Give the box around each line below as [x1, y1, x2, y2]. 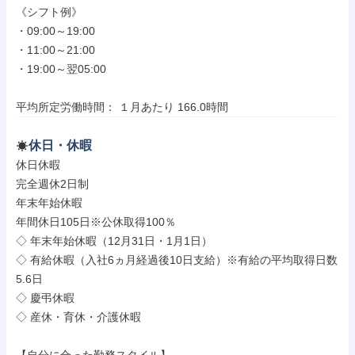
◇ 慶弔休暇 [16, 292, 74, 304]
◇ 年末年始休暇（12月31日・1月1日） [16, 235, 212, 247]
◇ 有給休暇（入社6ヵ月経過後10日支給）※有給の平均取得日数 [16, 254, 338, 266]
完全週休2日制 [16, 177, 89, 190]
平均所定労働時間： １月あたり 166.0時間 [16, 101, 228, 113]
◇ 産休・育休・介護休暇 [16, 311, 141, 323]
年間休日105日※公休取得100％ [16, 216, 176, 228]
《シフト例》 [16, 6, 82, 18]
